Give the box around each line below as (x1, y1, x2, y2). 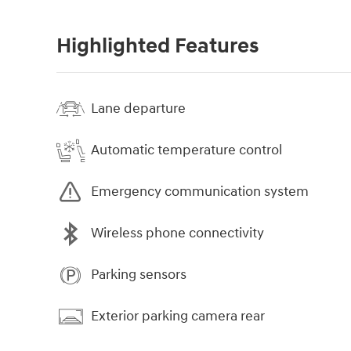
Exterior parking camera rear (91, 307, 265, 326)
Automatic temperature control (91, 141, 282, 160)
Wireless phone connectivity (91, 224, 264, 243)
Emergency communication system (91, 183, 309, 201)
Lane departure (91, 100, 186, 118)
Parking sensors (91, 266, 186, 284)
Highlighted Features (56, 32, 259, 60)
